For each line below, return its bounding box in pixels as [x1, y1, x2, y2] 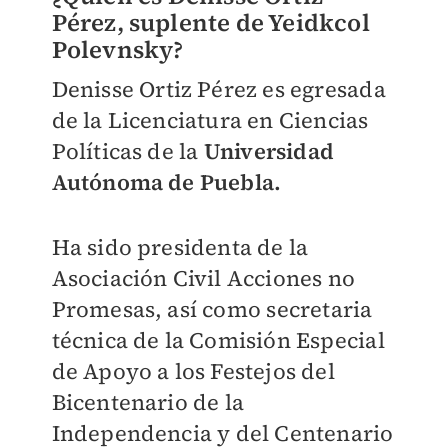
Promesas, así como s [51, 294, 277, 325]
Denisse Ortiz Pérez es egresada [51, 74, 386, 105]
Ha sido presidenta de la [51, 232, 309, 263]
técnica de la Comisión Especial [51, 325, 385, 356]
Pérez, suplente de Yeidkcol [51, 6, 370, 40]
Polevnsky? [51, 33, 184, 67]
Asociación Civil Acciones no [51, 263, 356, 294]
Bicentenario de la [51, 387, 245, 418]
